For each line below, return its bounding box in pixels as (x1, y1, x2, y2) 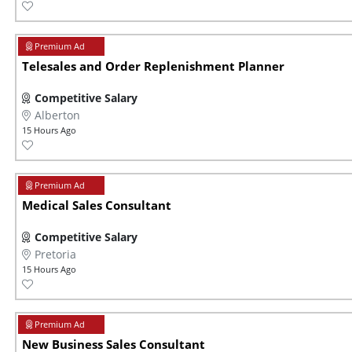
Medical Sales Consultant (22, 197, 171, 214)
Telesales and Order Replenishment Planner (22, 58, 284, 75)
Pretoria (35, 247, 76, 262)
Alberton (35, 108, 80, 123)
